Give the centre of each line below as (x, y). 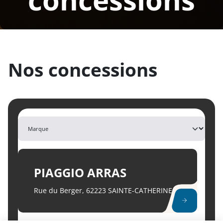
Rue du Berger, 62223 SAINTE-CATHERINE (103, 190)
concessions (103, 69)
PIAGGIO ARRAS (80, 172)
